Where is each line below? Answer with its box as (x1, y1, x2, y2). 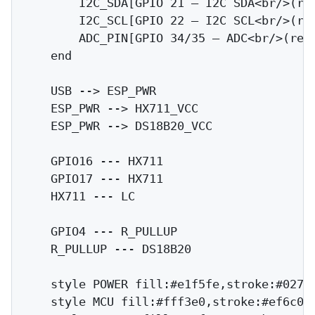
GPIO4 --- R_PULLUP (22, 224, 177, 239)
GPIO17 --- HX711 (22, 172, 163, 186)
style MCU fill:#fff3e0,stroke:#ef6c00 (22, 295, 311, 309)
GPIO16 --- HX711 (22, 154, 163, 169)
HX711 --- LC (22, 189, 135, 204)
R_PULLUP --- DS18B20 (22, 242, 191, 257)
